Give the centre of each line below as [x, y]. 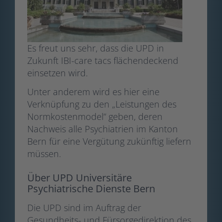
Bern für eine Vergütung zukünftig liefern [109, 141]
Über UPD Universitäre [80, 177]
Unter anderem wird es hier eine [93, 91]
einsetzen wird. [57, 73]
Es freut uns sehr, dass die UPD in [96, 48]
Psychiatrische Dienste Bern [92, 188]
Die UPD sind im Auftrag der [84, 207]
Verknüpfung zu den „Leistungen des [102, 104]
